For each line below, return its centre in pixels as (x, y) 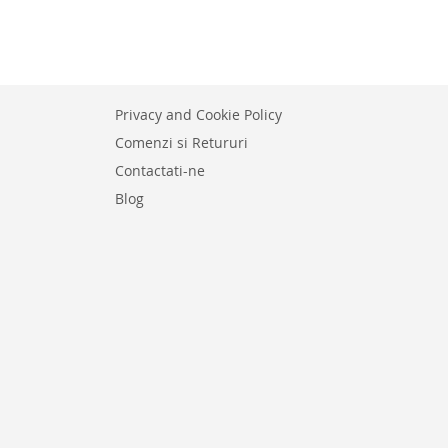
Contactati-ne (160, 170)
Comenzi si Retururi (182, 142)
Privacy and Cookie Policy (199, 114)
